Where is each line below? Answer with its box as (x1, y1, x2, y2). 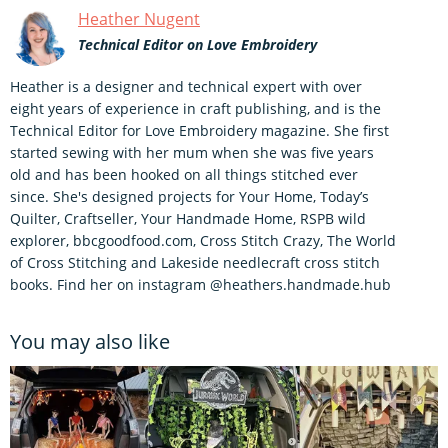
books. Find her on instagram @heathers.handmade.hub (10, 274, 391, 294)
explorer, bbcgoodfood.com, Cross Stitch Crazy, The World (10, 230, 396, 250)
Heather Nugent (78, 7, 200, 30)
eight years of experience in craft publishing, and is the (10, 98, 381, 118)
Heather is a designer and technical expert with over (10, 76, 362, 96)
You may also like (10, 327, 170, 355)
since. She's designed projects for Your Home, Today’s (10, 186, 369, 206)
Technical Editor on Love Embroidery (78, 35, 317, 55)
